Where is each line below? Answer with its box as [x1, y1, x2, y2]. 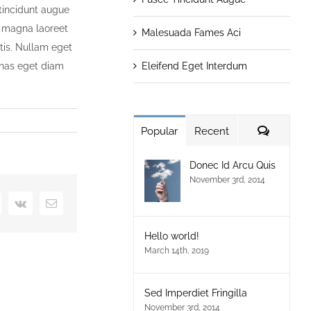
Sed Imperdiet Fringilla [144, 287, 247, 299]
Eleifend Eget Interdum [141, 60, 247, 72]
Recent [194, 124, 229, 137]
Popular [141, 124, 178, 137]
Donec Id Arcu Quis [189, 159, 276, 171]
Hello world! [144, 230, 199, 242]
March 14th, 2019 [144, 245, 209, 255]
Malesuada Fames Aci [141, 26, 241, 38]
